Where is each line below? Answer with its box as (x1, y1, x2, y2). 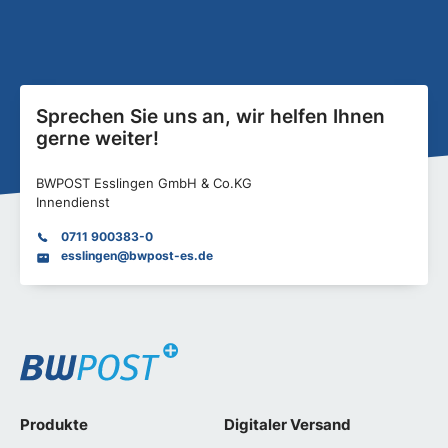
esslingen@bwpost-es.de (61, 248, 213, 264)
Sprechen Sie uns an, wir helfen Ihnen (36, 105, 385, 128)
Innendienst (36, 194, 110, 211)
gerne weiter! (36, 127, 159, 150)
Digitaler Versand (224, 415, 351, 434)
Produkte (20, 415, 88, 434)
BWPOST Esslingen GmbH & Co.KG (36, 175, 252, 192)
